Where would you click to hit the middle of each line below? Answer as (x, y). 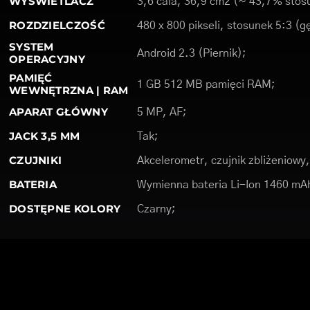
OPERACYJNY (47, 59)
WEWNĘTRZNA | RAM (69, 90)
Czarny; (156, 209)
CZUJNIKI (35, 160)
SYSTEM (31, 47)
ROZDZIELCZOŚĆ (57, 25)
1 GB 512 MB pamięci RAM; (206, 84)
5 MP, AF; (162, 112)
